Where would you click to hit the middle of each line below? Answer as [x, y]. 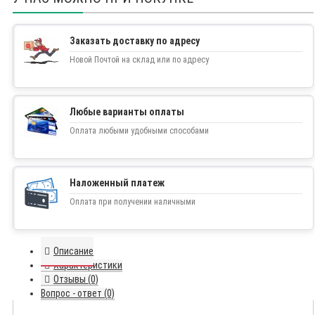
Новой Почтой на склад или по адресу [139, 60]
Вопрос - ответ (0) [78, 294]
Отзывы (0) [76, 279]
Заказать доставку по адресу [135, 41]
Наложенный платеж [117, 183]
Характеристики [88, 265]
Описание [73, 251]
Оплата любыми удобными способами [139, 131]
